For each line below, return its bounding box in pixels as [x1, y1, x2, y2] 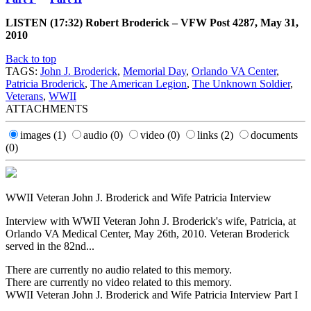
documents [251, 128, 298, 141]
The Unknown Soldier [192, 77, 290, 90]
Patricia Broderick [6, 77, 85, 90]
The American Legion [90, 77, 187, 90]
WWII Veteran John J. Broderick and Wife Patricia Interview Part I [6, 288, 298, 301]
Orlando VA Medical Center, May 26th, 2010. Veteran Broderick [6, 227, 289, 239]
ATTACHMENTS [6, 102, 88, 115]
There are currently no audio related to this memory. [6, 263, 232, 276]
